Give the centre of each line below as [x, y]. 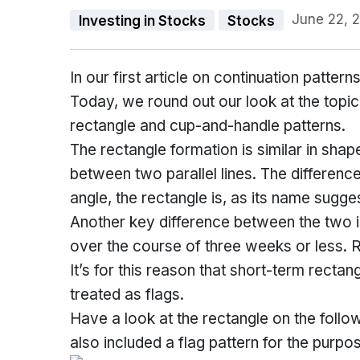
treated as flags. [127, 295]
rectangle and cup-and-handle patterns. [208, 126]
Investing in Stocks [143, 20]
